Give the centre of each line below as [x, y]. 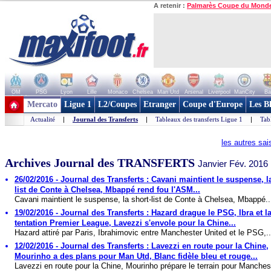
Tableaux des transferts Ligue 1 [199, 119]
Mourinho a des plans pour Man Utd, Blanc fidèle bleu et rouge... [136, 256]
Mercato [42, 104]
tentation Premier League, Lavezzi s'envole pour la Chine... [125, 223]
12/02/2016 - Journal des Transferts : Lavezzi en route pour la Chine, [142, 246]
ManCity [244, 92]
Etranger [160, 104]
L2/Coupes [117, 104]
